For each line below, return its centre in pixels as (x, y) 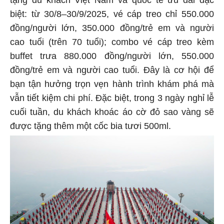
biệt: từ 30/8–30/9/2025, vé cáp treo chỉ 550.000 (112, 15)
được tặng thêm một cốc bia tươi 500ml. (90, 127)
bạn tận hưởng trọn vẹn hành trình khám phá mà (112, 85)
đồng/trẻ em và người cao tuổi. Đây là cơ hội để (112, 71)
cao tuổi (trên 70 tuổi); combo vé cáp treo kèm (112, 43)
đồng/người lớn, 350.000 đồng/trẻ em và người (112, 29)
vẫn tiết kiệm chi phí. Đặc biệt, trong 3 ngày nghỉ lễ (112, 99)
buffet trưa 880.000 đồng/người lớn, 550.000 (112, 57)
